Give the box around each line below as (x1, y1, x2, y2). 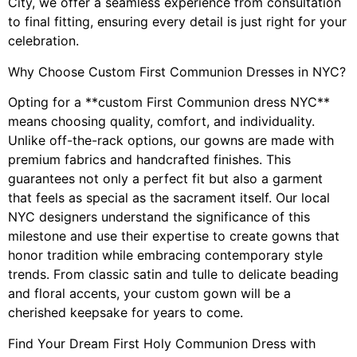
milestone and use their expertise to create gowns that (8, 228, 339, 245)
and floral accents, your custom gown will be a (8, 285, 291, 302)
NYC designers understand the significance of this (8, 209, 310, 226)
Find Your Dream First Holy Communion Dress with (8, 335, 316, 351)
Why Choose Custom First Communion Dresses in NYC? (8, 63, 346, 80)
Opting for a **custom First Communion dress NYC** (8, 94, 330, 111)
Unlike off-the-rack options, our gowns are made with (8, 132, 334, 149)
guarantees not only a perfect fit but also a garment (8, 171, 323, 187)
